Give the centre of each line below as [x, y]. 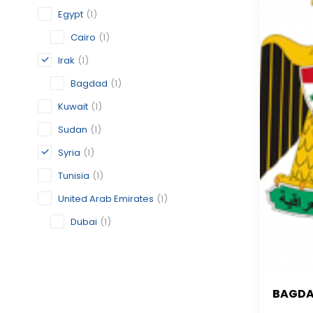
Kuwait [73, 107]
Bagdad [89, 83]
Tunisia [74, 176]
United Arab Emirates [106, 199]
